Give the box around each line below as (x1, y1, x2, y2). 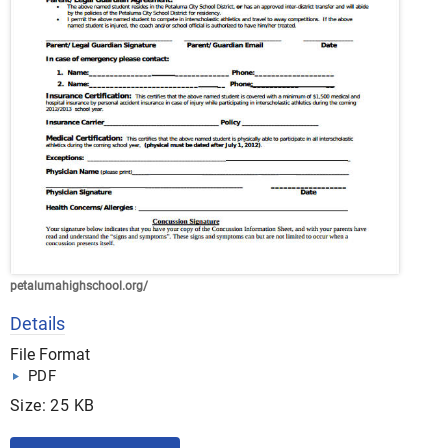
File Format (10, 345, 90, 365)
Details (10, 313, 65, 335)
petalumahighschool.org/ (10, 279, 148, 294)
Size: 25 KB (10, 396, 95, 416)
